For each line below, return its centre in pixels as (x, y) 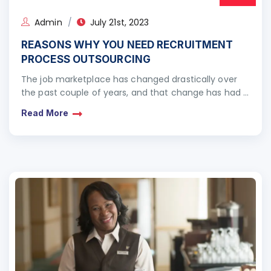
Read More (45, 113)
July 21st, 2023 (119, 22)
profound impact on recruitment (92, 106)
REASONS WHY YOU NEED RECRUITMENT (127, 45)
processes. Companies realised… (90, 119)
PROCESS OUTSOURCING (86, 59)
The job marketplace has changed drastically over (129, 79)
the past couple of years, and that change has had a (135, 93)
